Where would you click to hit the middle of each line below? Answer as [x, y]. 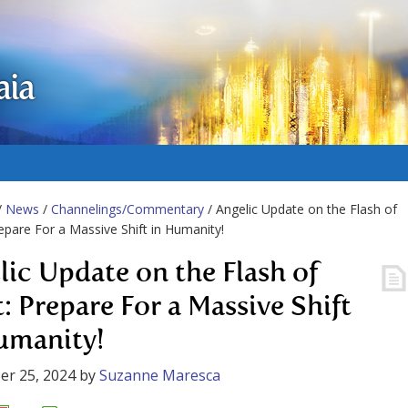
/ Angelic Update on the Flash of [301, 209]
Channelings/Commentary [127, 209]
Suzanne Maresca [160, 375]
